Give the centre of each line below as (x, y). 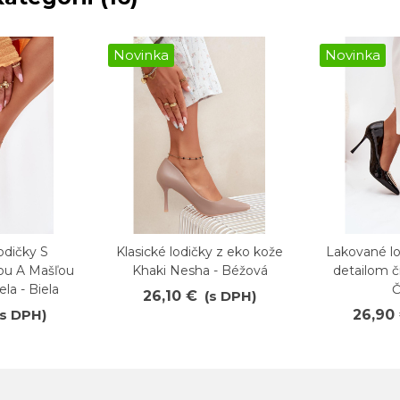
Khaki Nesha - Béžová (200, 270)
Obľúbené (180, 251)
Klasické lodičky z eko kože (200, 251)
